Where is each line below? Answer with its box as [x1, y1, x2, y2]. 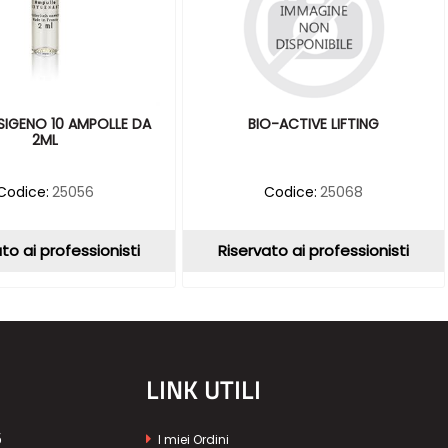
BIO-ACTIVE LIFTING [248, 114, 380, 135]
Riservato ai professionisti [218, 240, 410, 262]
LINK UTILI [145, 372, 261, 409]
